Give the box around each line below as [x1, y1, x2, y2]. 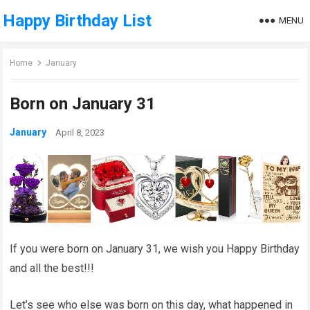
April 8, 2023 [55, 127, 105, 138]
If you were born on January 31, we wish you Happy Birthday [10, 242, 300, 256]
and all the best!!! [10, 262, 95, 275]
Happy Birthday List [3, 11, 152, 30]
